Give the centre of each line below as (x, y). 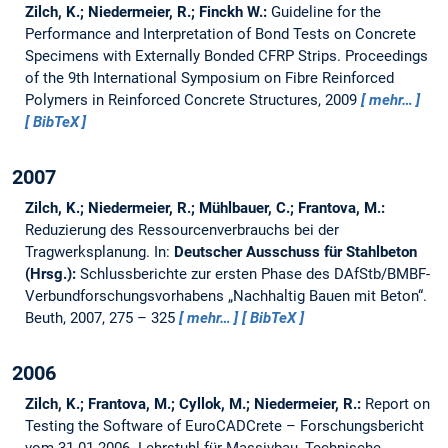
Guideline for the (325, 12)
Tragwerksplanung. (89, 252)
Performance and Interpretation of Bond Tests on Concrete (220, 34)
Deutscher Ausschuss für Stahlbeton (295, 252)
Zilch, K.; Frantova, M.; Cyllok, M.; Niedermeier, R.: (194, 404)
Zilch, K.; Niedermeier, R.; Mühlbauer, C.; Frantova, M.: (204, 208)
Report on (397, 404)
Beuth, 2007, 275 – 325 (101, 318)
